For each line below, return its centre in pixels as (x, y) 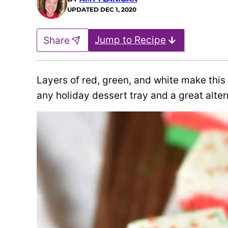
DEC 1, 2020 (118, 9)
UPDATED (84, 9)
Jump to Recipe (130, 40)
